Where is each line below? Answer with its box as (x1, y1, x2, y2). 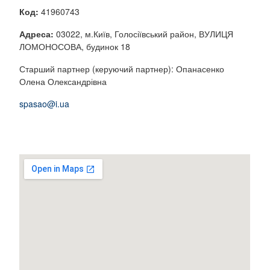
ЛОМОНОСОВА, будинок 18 (19, 40, 131, 53)
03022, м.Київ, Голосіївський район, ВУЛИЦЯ (54, 28, 234, 40)
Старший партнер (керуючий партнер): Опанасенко (19, 63, 225, 75)
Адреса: (19, 28, 54, 40)
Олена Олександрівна (19, 75, 107, 88)
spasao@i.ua (19, 98, 70, 110)
